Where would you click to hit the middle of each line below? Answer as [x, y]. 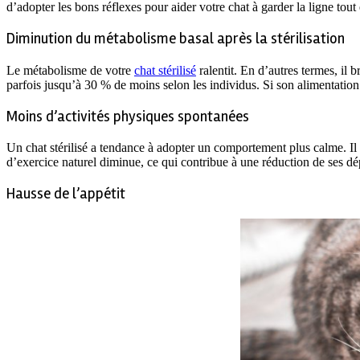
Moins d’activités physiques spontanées [128, 117]
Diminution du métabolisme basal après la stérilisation [176, 39]
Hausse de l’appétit [66, 194]
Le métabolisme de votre [70, 70]
